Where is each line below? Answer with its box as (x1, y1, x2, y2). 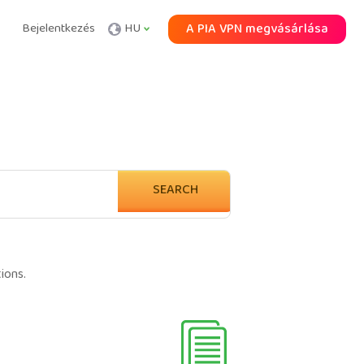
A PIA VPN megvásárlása (186, 19, 328, 41)
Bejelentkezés (22, 19, 95, 40)
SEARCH (153, 180, 198, 202)
